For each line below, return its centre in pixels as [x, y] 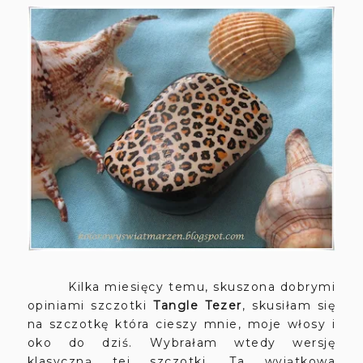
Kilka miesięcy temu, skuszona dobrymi [181, 286]
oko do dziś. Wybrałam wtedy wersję [181, 342]
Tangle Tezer [198, 305]
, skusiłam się [289, 305]
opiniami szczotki [90, 305]
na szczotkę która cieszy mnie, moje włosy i [181, 324]
